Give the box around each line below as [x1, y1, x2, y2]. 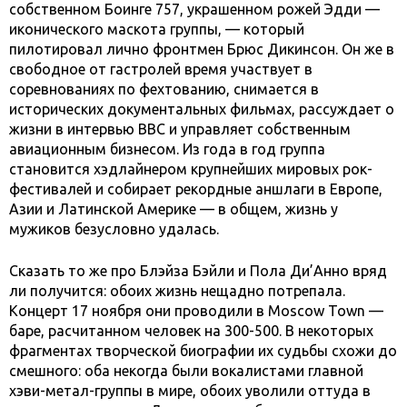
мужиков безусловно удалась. [9, 221, 219, 238]
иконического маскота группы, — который [9, 21, 304, 38]
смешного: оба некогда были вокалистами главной [9, 362, 363, 380]
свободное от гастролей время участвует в [9, 61, 313, 78]
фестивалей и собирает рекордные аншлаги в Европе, [9, 181, 382, 198]
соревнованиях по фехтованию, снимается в [9, 81, 319, 98]
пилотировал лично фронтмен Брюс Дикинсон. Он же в [9, 41, 394, 58]
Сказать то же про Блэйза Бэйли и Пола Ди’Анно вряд [9, 263, 387, 280]
